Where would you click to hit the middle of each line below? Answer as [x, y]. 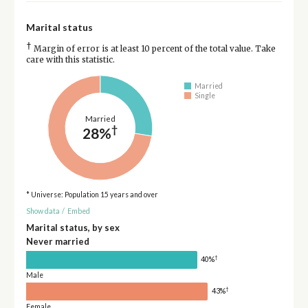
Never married [57, 241]
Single [205, 96]
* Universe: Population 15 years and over [92, 194]
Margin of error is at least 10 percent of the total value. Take [153, 48]
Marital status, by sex [73, 227]
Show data [43, 211]
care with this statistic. [70, 59]
